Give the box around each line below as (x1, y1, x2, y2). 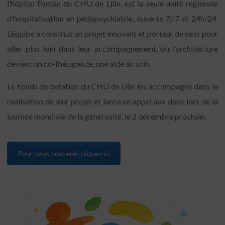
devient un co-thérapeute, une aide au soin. (7, 59, 151, 69)
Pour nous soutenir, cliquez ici (18, 149, 110, 158)
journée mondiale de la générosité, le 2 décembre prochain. (7, 111, 207, 122)
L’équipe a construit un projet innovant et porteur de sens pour (7, 29, 218, 39)
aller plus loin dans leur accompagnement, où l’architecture (7, 44, 218, 54)
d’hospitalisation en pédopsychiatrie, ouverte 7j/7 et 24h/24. (7, 14, 218, 24)
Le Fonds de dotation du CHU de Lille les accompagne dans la (7, 81, 218, 91)
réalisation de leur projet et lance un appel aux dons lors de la (7, 96, 218, 106)
